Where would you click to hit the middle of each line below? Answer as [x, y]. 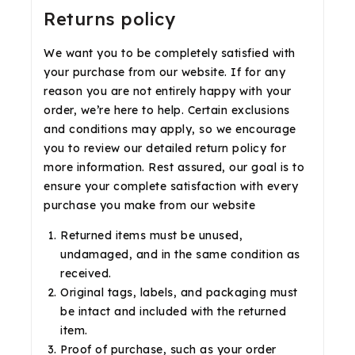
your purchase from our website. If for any [164, 72]
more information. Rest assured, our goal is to [174, 167]
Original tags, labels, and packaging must [179, 292]
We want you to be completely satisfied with [170, 53]
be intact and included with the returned [173, 311]
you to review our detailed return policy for [165, 148]
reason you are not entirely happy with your [168, 91]
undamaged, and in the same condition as [180, 254]
